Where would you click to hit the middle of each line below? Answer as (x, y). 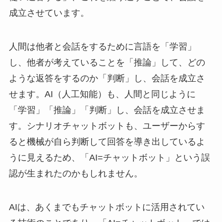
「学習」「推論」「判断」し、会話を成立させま (107, 110)
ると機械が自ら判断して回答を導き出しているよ (107, 142)
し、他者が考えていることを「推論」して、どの (107, 63)
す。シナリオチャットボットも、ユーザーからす (107, 126)
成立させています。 (49, 13)
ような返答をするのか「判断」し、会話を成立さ (107, 79)
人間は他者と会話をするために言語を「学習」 (102, 47)
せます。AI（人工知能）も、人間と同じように (102, 94)
